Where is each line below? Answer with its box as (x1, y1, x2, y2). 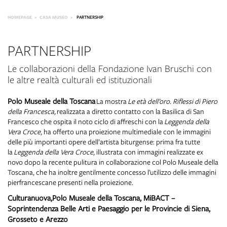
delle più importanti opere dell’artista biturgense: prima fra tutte (8, 137, 200, 146)
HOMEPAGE (8, 14, 32, 20)
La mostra (96, 96, 128, 106)
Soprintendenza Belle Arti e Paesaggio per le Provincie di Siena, (8, 203, 210, 213)
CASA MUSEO (40, 14, 68, 20)
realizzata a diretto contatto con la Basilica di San (56, 106, 204, 116)
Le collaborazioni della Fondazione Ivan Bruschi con (8, 63, 212, 74)
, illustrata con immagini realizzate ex (93, 147, 203, 157)
